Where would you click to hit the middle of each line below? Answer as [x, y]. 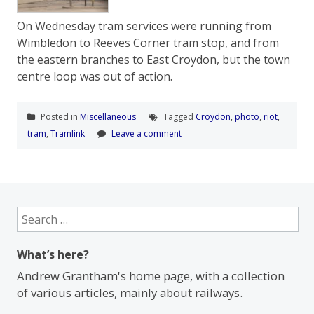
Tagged [178, 117]
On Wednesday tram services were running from [144, 26]
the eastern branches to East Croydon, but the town [153, 60]
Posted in [59, 117]
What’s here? [53, 255]
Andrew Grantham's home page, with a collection [151, 276]
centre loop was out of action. [95, 77]
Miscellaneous [108, 117]
